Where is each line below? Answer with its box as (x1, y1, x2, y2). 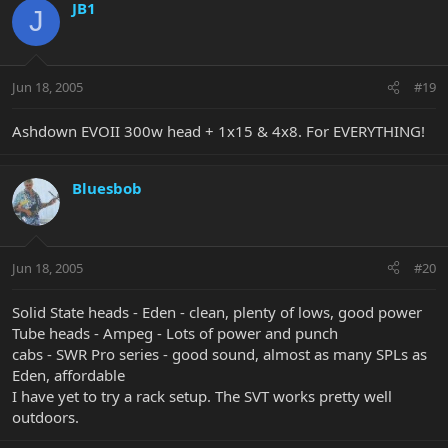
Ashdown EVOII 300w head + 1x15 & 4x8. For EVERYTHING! (12, 121, 425, 142)
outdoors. (12, 406, 79, 427)
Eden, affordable (12, 364, 125, 385)
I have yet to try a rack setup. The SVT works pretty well (12, 385, 392, 406)
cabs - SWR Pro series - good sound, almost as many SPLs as (12, 343, 427, 364)
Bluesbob (72, 178, 142, 199)
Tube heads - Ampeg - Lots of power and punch (12, 322, 338, 343)
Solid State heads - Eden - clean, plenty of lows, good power (12, 301, 422, 322)
